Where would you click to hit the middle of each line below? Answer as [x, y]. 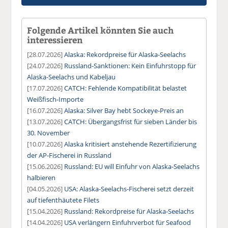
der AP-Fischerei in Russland [69, 155]
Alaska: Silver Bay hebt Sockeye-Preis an [124, 110]
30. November [49, 133]
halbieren [41, 177]
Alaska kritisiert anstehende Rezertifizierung [131, 144]
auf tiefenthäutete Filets [63, 200]
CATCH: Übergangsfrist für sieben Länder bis [131, 121]
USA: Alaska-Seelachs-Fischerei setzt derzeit [129, 189]
